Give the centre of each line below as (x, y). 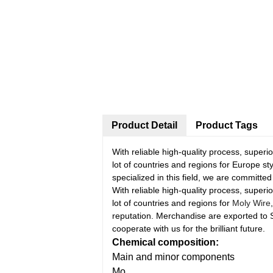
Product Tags (227, 125)
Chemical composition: (165, 242)
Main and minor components (173, 257)
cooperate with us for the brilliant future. (189, 229)
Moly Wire (251, 203)
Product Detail (144, 125)
